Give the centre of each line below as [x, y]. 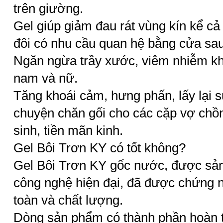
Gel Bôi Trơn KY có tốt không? [100, 148]
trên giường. [48, 8]
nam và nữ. [46, 78]
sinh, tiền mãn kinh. [68, 130]
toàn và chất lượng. [68, 200]
